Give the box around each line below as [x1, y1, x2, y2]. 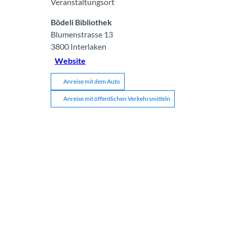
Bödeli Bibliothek [51, 17, 112, 27]
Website [55, 55, 86, 65]
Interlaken [70, 41, 106, 51]
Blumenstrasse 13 [51, 29, 113, 39]
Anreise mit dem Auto [63, 77, 120, 85]
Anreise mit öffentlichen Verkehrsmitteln [63, 94, 170, 102]
